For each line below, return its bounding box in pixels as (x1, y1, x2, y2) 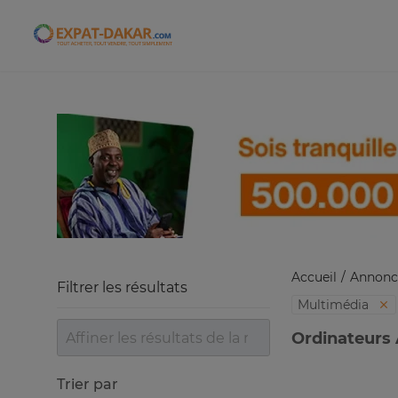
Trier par (57, 376, 118, 393)
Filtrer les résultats (57, 279, 187, 296)
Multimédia (298, 297, 372, 313)
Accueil (291, 269, 337, 285)
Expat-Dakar (101, 33, 191, 50)
